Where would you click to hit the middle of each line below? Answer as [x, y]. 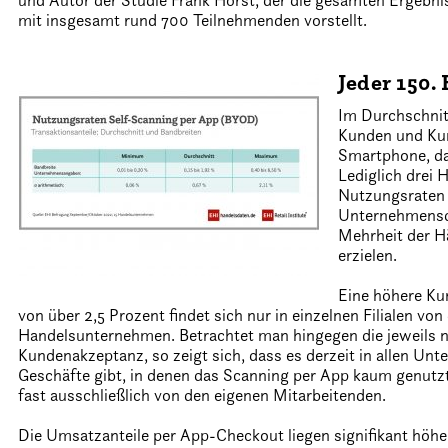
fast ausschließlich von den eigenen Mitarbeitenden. [202, 395]
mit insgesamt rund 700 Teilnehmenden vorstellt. [193, 20]
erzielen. [368, 255]
